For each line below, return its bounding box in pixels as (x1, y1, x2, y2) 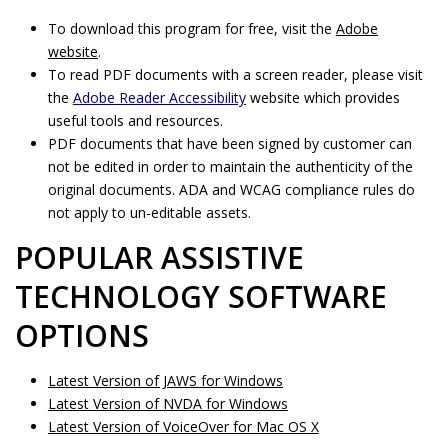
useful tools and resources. (47, 111, 223, 130)
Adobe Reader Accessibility (72, 88, 246, 107)
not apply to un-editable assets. (47, 203, 251, 222)
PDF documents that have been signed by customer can (47, 134, 412, 153)
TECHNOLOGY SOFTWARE (15, 276, 387, 317)
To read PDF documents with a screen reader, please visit (47, 65, 423, 84)
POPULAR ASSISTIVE (15, 237, 304, 278)
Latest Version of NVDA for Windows (47, 394, 288, 413)
